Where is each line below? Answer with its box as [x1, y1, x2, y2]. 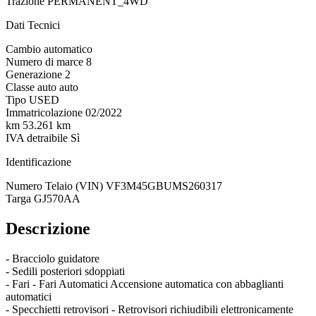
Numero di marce [6, 55, 83, 68]
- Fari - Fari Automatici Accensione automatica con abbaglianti [6, 277, 284, 290]
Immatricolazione [6, 106, 83, 119]
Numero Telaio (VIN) [6, 179, 103, 192]
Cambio [6, 42, 41, 55]
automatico [44, 42, 92, 55]
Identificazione [6, 155, 71, 168]
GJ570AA [34, 192, 80, 205]
